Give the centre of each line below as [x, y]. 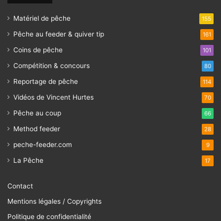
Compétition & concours [52, 65]
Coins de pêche [38, 50]
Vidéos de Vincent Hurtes [54, 97]
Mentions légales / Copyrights [55, 201]
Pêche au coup [37, 113]
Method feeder [37, 129]
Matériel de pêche [42, 18]
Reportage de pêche [46, 81]
